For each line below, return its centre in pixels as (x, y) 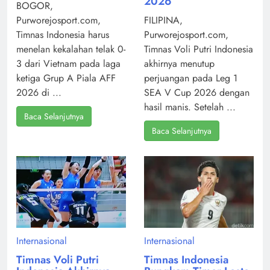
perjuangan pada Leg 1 (191, 78)
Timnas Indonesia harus (63, 35)
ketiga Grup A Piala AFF (66, 78)
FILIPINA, (163, 20)
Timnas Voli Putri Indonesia (199, 49)
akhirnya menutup (179, 64)
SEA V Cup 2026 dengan (197, 93)
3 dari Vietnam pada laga (68, 64)
